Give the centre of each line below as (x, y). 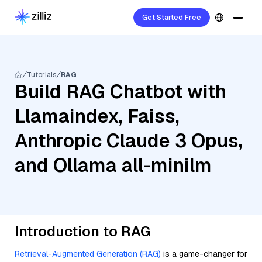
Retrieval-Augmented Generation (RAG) (88, 254)
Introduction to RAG (82, 231)
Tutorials (42, 75)
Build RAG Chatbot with (120, 92)
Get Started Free (172, 18)
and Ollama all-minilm (113, 165)
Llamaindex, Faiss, (97, 116)
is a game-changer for (204, 254)
